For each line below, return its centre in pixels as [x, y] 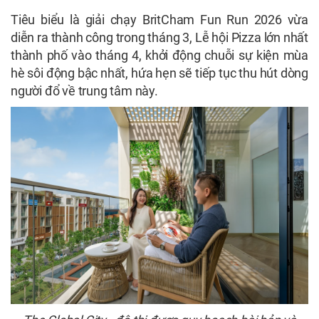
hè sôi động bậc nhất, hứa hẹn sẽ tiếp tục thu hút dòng [159, 73]
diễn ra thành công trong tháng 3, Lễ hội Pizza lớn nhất [159, 37]
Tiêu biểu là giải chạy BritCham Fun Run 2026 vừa [159, 19]
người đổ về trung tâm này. [84, 90]
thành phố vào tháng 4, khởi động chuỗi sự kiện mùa [159, 55]
